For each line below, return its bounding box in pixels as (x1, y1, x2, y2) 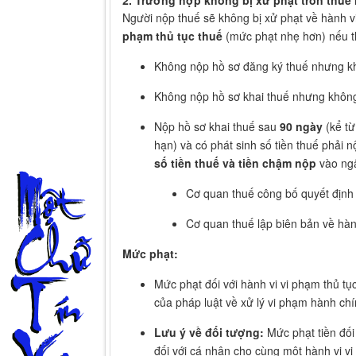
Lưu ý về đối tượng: (154, 324, 264, 341)
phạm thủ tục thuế (122, 28, 222, 44)
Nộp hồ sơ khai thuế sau (154, 118, 280, 135)
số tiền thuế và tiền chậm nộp (154, 155, 316, 172)
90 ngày (280, 118, 323, 135)
